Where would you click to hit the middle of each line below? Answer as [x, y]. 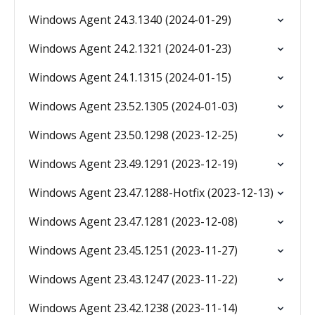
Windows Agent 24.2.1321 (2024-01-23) [130, 49]
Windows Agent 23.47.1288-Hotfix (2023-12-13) [151, 193]
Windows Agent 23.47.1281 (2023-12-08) [133, 221]
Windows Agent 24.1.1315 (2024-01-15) [130, 77]
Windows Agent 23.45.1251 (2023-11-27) [133, 250]
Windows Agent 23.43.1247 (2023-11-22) [133, 279]
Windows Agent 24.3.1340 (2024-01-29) [130, 20]
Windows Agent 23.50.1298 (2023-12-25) [133, 135]
